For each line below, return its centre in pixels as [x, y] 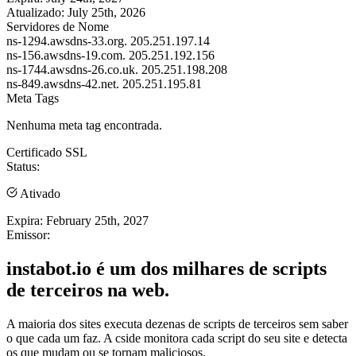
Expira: [25, 220]
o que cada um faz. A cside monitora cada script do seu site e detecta [177, 338]
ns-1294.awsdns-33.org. [67, 41]
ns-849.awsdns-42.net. [63, 83]
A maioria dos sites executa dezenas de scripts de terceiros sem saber [177, 323]
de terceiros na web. [88, 290]
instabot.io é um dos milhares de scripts [166, 268]
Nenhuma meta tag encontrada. [84, 125]
